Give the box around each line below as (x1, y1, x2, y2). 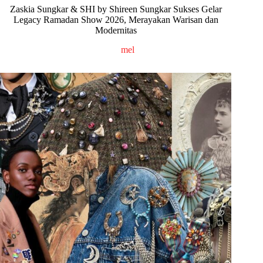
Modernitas (95, 25, 137, 35)
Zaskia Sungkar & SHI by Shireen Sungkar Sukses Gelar (9, 4, 222, 14)
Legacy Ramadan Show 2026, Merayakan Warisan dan (13, 14, 218, 25)
